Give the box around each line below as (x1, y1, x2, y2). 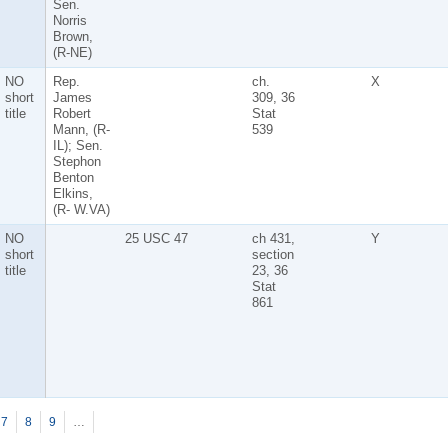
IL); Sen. (52, 137, 103, 153)
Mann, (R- (52, 121, 110, 137)
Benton (52, 169, 94, 185)
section (251, 246, 294, 262)
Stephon (52, 153, 101, 169)
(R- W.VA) (52, 201, 110, 217)
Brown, (52, 28, 93, 44)
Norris (52, 12, 87, 28)
